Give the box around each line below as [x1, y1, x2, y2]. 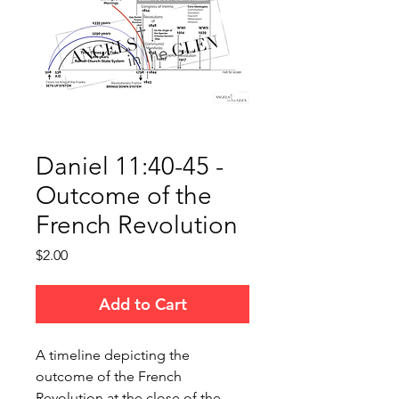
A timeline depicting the [36, 346, 190, 364]
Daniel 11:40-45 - [36, 151, 224, 182]
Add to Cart [98, 294, 187, 315]
